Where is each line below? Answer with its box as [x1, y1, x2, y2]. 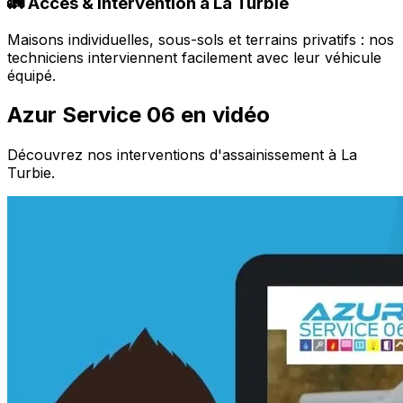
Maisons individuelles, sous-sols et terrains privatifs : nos [7, 30, 394, 49]
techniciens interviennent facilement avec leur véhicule [7, 48, 381, 67]
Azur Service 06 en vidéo [7, 102, 270, 129]
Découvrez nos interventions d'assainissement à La [7, 146, 357, 165]
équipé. [7, 66, 56, 85]
